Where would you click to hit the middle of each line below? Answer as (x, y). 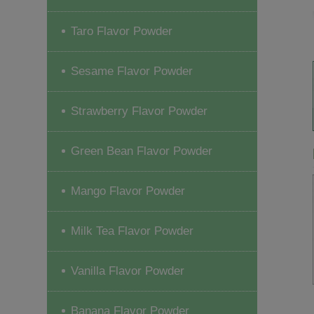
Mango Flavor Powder (128, 191)
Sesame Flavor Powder (132, 71)
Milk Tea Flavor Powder (132, 231)
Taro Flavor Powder (122, 31)
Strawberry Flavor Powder (139, 111)
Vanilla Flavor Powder (128, 271)
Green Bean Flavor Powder (142, 151)
